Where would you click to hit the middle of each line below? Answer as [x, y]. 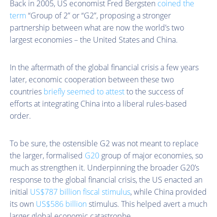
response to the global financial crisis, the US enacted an [106, 179]
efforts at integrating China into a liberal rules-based [98, 103]
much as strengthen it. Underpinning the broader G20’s [104, 167]
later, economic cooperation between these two [92, 79]
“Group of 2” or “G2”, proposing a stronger [99, 15]
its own [23, 204]
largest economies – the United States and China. [94, 39]
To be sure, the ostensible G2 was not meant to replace [104, 143]
